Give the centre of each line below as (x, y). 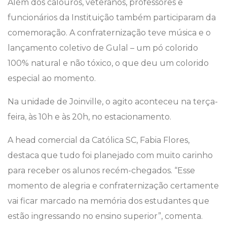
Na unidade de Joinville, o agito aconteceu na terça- (113, 102)
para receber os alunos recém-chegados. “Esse (101, 171)
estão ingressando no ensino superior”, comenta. (105, 216)
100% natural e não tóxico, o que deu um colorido (108, 63)
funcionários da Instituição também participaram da (112, 18)
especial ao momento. (52, 79)
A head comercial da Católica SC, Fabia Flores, (99, 140)
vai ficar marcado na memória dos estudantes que (108, 201)
